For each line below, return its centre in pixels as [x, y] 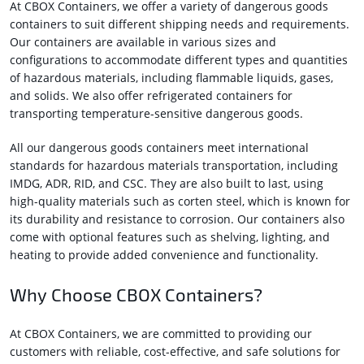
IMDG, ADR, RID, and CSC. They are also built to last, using [167, 184]
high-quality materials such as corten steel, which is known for [180, 201]
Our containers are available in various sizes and [143, 42]
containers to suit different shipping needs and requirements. [180, 24]
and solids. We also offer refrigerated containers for [152, 96]
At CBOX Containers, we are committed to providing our [161, 334]
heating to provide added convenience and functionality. [165, 255]
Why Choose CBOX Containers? [136, 295]
